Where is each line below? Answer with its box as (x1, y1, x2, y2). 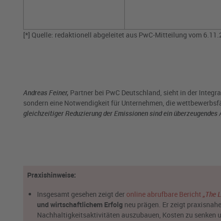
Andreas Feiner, (23, 88, 69, 98)
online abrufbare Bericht (126, 189, 203, 199)
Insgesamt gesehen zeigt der (37, 189, 126, 199)
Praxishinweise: (27, 170, 76, 180)
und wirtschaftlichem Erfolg (37, 200, 123, 210)
